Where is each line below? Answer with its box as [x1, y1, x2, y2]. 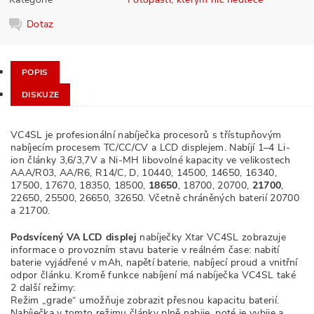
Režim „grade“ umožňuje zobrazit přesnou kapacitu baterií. [11, 294, 280, 307]
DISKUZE [22, 89, 60, 100]
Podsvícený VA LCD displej [11, 231, 137, 244]
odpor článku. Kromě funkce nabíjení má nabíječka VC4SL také [11, 268, 296, 282]
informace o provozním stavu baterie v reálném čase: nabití [11, 243, 280, 257]
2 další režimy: [11, 281, 76, 294]
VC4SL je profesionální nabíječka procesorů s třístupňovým [11, 128, 282, 142]
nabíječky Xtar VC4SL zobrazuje [137, 231, 286, 244]
